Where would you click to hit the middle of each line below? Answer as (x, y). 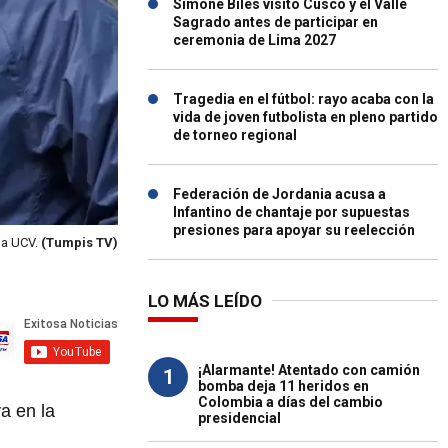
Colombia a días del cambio (290, 402)
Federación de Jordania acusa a (279, 194)
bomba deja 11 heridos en (283, 386)
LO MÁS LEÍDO (205, 301)
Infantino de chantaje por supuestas (291, 212)
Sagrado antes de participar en (275, 22)
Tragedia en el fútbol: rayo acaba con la (303, 99)
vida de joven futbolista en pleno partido (305, 117)
